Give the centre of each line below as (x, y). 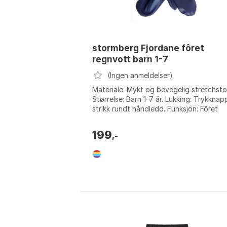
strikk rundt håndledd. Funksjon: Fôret (155, 109)
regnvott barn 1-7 (130, 60)
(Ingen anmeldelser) (140, 75)
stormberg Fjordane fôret (148, 48)
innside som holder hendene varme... (152, 119)
